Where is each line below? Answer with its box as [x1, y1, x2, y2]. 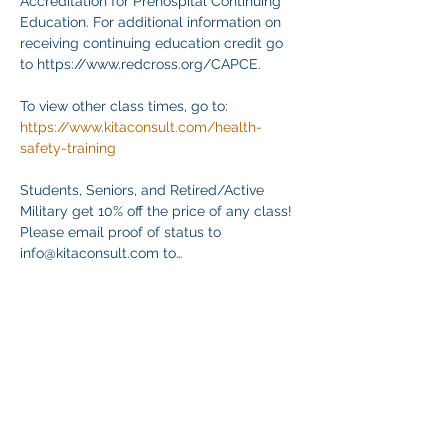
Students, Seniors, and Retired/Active [20, 182, 268, 198]
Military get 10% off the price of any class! [20, 203, 296, 219]
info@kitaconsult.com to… [20, 245, 182, 261]
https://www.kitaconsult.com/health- [20, 119, 262, 135]
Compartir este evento [20, 405, 210, 426]
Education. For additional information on [20, 14, 285, 30]
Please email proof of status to [20, 224, 221, 240]
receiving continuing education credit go [20, 35, 287, 51]
